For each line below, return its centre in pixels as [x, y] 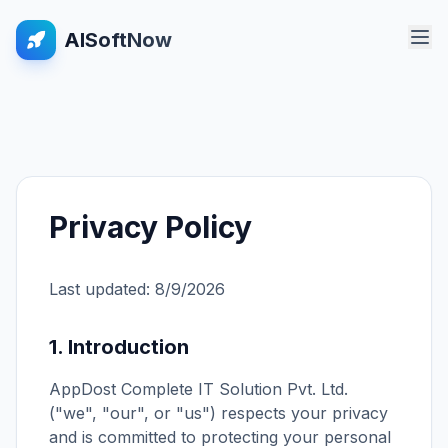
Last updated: [102, 289]
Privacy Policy [150, 227]
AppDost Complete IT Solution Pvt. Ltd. [198, 389]
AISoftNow [118, 40]
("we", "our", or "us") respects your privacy [218, 413]
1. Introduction [119, 347]
